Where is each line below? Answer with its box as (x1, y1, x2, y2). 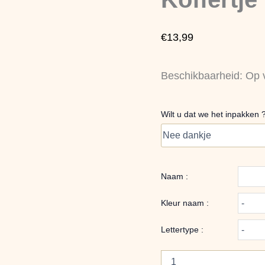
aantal (160, 2, 183, 11)
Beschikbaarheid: (161, 69, 243, 82)
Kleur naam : (161, 198, 209, 208)
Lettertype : (161, 225, 203, 234)
